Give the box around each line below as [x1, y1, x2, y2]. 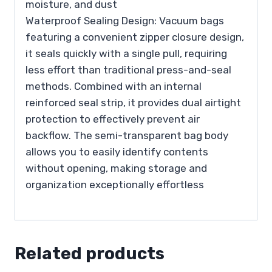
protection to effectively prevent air [25, 112, 200, 125]
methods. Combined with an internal [25, 80, 202, 92]
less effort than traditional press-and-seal [25, 63, 231, 76]
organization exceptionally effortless [25, 178, 204, 191]
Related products [15, 243, 165, 263]
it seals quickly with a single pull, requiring [25, 47, 227, 59]
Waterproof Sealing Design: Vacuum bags [25, 14, 224, 27]
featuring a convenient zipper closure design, [25, 30, 244, 43]
